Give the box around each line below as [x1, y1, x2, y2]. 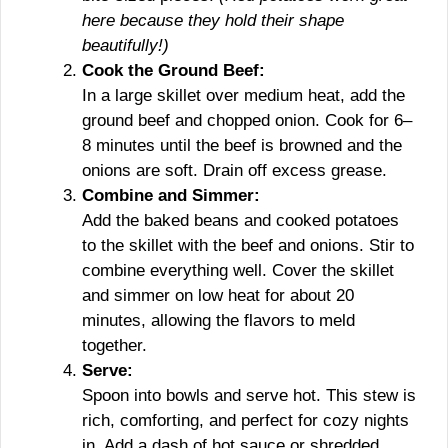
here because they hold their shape [82, 10, 344, 30]
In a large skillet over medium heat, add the [82, 85, 405, 105]
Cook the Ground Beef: [82, 60, 265, 80]
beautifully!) [82, 35, 169, 55]
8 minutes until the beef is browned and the [82, 135, 402, 155]
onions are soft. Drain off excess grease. [82, 160, 387, 180]
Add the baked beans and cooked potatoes [82, 210, 399, 230]
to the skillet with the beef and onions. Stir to [82, 235, 414, 255]
